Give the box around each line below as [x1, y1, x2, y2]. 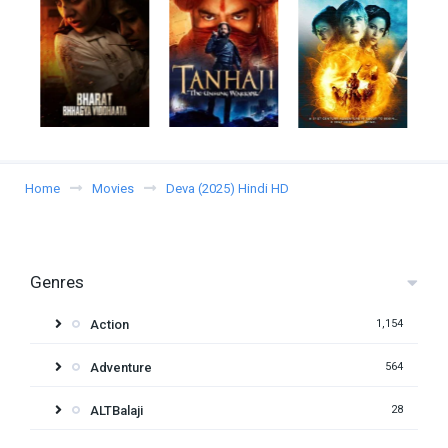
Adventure [90, 359, 152, 375]
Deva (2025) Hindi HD [166, 180, 289, 196]
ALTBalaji [90, 402, 143, 418]
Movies [92, 180, 134, 196]
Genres [30, 271, 84, 292]
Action [90, 316, 129, 332]
